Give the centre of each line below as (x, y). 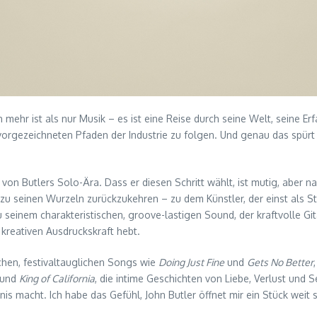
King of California (57, 279)
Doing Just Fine (191, 263)
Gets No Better (280, 263)
